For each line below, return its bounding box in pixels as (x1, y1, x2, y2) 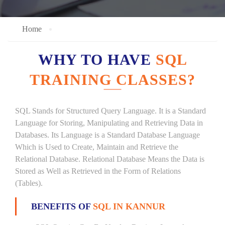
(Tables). (15, 179, 43, 187)
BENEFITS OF (31, 201, 93, 211)
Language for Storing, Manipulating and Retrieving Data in (15, 119, 203, 127)
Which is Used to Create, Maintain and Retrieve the (15, 143, 178, 151)
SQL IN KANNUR (93, 201, 165, 211)
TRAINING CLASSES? (30, 71, 195, 88)
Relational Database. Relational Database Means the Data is (15, 155, 204, 163)
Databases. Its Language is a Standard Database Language (15, 131, 200, 139)
